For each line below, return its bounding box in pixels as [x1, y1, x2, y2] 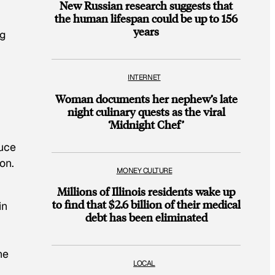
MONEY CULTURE [116, 165, 172, 176]
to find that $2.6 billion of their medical [52, 197, 241, 212]
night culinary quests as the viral [67, 104, 225, 118]
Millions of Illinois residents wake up [57, 184, 235, 199]
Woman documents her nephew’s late [55, 91, 238, 106]
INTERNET [128, 72, 161, 83]
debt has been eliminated [85, 210, 207, 225]
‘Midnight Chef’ [108, 117, 184, 131]
